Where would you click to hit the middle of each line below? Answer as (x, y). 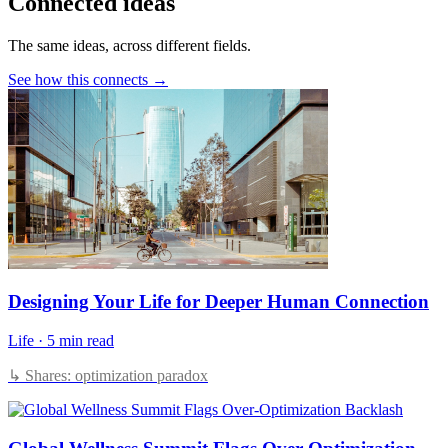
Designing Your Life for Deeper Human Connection (218, 302)
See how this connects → (88, 79)
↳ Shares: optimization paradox (108, 376)
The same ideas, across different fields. (129, 45)
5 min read (80, 341)
